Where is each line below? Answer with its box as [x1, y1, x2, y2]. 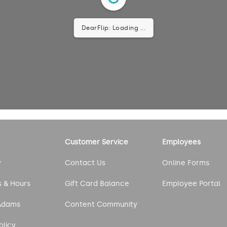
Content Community [64, 200, 137, 209]
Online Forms [162, 158, 210, 167]
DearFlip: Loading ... [81, 24, 146, 31]
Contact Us [64, 158, 105, 167]
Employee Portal [162, 179, 221, 188]
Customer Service [64, 137, 128, 146]
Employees [162, 137, 201, 146]
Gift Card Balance [64, 179, 129, 188]
